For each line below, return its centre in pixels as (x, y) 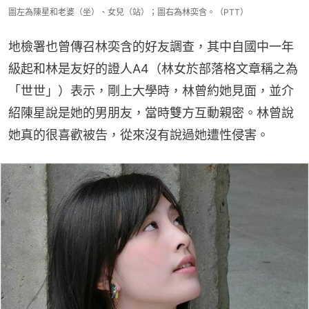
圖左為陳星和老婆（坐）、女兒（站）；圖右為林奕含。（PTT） (128, 12)
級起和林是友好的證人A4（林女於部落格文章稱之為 (153, 68)
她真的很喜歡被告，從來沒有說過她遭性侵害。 (139, 134)
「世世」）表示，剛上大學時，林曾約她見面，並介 (151, 90)
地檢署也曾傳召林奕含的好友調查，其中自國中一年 (151, 46)
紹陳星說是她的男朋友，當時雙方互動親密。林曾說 (151, 112)
